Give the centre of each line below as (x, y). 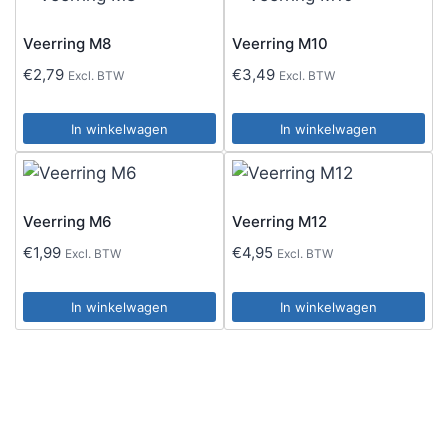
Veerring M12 (279, 221)
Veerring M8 (67, 43)
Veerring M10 (280, 43)
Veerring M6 (67, 221)
